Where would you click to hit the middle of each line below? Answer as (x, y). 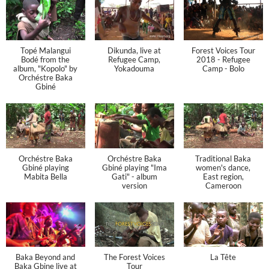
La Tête (223, 257)
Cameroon (223, 185)
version (134, 185)
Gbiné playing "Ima (134, 167)
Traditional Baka (223, 158)
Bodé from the (46, 60)
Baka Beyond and (46, 257)
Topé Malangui (45, 51)
